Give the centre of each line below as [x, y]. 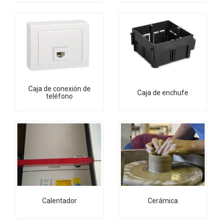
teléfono [59, 96]
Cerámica [163, 201]
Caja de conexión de [59, 89]
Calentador [59, 201]
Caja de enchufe [163, 93]
